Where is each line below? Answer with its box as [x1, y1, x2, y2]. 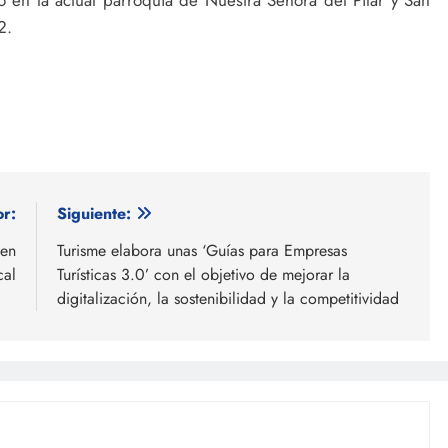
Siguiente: [57, 201, 131, 225]
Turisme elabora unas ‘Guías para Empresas [57, 238, 347, 262]
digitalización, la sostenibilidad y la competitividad [57, 286, 399, 310]
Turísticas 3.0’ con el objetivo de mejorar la [57, 262, 350, 286]
